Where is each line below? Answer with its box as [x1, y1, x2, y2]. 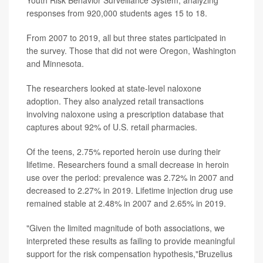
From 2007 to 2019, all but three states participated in [26, 31, 226, 43]
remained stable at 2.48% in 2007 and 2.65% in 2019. [26, 197, 226, 209]
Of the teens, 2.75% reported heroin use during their [26, 145, 221, 157]
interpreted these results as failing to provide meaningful [26, 234, 235, 247]
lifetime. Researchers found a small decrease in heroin [26, 158, 229, 170]
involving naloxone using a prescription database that [26, 107, 224, 120]
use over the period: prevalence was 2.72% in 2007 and [26, 171, 234, 183]
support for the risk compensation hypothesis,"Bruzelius [26, 247, 232, 259]
